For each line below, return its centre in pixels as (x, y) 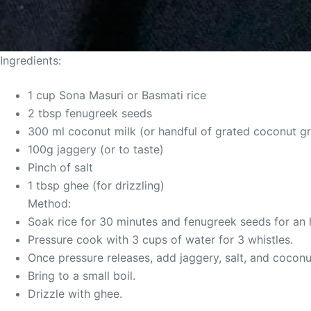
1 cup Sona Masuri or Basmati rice (117, 95)
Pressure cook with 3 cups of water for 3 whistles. (160, 239)
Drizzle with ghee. (75, 294)
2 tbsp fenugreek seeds (90, 113)
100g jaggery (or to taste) (96, 149)
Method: (49, 203)
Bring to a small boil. (82, 276)
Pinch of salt (60, 167)
